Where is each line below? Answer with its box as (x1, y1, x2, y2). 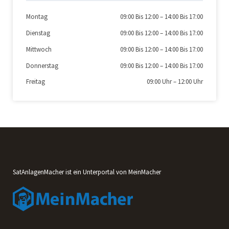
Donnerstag (26, 61, 58, 70)
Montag (26, 12, 48, 21)
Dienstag (26, 29, 50, 37)
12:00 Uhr (178, 77, 203, 86)
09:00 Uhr (147, 77, 172, 86)
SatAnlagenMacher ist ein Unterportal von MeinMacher (13, 168, 161, 177)
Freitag (26, 77, 45, 86)
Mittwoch (26, 44, 52, 54)
